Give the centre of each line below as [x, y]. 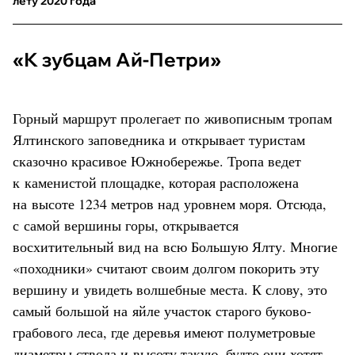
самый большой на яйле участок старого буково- [162, 311]
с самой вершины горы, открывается [126, 225]
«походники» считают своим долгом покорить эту [166, 268]
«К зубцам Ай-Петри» [117, 60]
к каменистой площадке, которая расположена [156, 183]
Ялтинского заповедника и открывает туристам [159, 140]
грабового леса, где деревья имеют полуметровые [164, 332]
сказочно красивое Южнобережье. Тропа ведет [157, 161]
